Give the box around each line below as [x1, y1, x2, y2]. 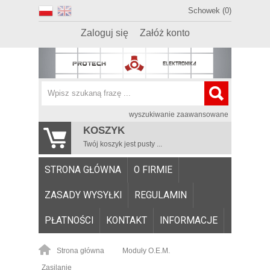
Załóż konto [139, 28, 190, 38]
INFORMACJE [160, 215, 218, 226]
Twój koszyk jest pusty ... [83, 139, 162, 148]
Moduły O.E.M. [122, 246, 170, 255]
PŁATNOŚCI [45, 215, 93, 226]
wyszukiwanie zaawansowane [129, 110, 228, 119]
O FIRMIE [134, 164, 172, 175]
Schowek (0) [188, 6, 231, 15]
